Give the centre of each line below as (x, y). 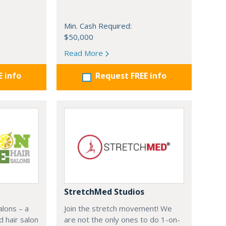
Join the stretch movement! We (118, 209)
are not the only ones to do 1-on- (122, 220)
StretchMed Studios (104, 192)
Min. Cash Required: (98, 26)
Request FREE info (131, 76)
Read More (84, 53)
